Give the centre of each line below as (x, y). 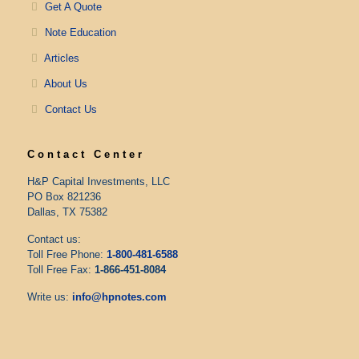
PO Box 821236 (64, 197)
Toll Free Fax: (61, 270)
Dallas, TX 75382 (67, 212)
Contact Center (86, 154)
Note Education (80, 32)
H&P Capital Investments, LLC (98, 182)
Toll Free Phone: (67, 254)
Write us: (49, 297)
